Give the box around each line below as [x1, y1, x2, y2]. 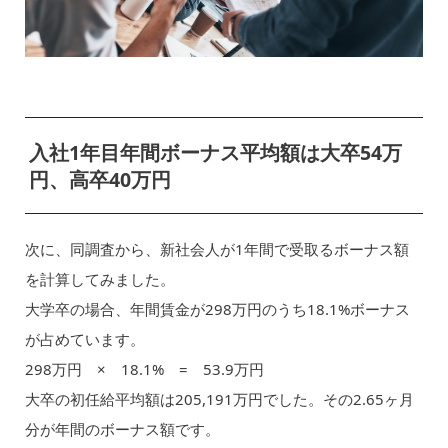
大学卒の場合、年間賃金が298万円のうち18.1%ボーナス [24, 298, 410, 319]
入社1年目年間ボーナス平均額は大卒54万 [28, 139, 402, 167]
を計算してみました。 [24, 268, 175, 289]
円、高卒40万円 [28, 166, 171, 194]
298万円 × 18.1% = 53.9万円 [24, 358, 264, 379]
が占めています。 [24, 328, 145, 349]
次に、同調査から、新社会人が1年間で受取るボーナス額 [24, 238, 409, 259]
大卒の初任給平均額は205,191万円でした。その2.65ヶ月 [24, 388, 414, 409]
